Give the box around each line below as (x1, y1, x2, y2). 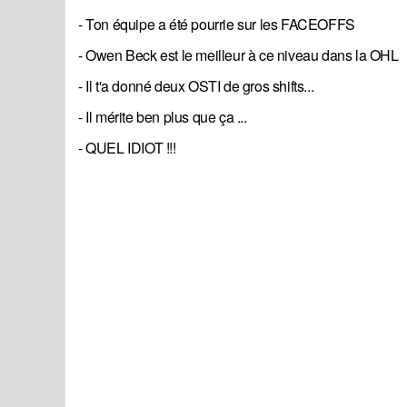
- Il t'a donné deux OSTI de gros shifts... (78, 75, 314, 97)
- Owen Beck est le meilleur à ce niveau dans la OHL (78, 45, 399, 66)
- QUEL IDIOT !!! (78, 137, 176, 159)
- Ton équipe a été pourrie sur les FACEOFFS (78, 14, 355, 35)
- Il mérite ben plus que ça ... (78, 106, 247, 128)
